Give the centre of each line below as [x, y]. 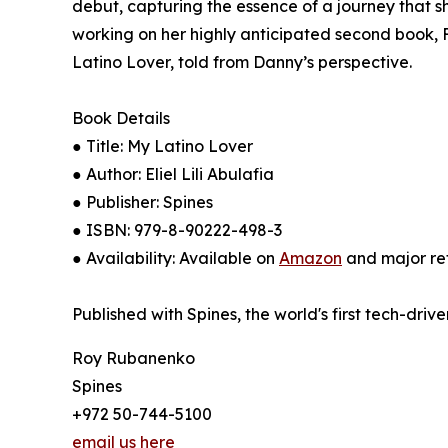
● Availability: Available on [175, 258]
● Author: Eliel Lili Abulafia [173, 174]
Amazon [310, 258]
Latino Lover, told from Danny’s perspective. [242, 62]
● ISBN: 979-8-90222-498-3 [177, 230]
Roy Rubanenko [133, 358]
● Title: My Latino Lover [162, 146]
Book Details [121, 118]
